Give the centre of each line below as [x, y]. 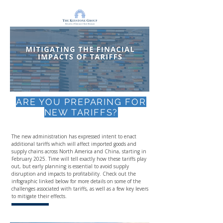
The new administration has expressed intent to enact [74, 136]
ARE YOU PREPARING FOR [81, 102]
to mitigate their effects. [39, 196]
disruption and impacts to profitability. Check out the [74, 174]
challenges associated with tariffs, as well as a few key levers [80, 189]
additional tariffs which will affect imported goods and [74, 144]
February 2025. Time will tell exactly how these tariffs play [79, 159]
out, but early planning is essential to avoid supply [70, 166]
